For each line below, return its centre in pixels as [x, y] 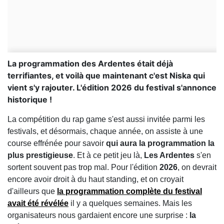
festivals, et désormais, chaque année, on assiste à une [105, 131]
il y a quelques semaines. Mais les [130, 203]
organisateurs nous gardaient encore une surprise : [98, 215]
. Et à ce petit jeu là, [108, 155]
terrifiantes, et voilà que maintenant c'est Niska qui [106, 76]
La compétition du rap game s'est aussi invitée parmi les [106, 119]
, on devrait [197, 167]
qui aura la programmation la [160, 143]
